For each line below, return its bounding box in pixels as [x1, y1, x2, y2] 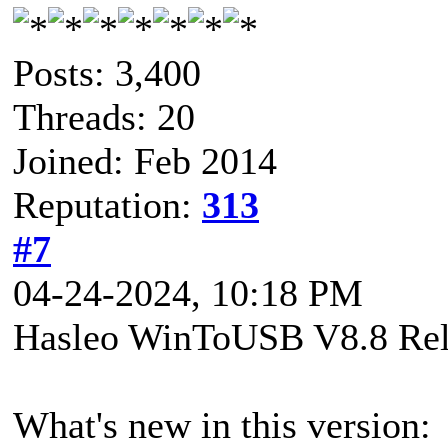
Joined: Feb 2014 [13, 139, 277, 182]
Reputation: [13, 183, 202, 226]
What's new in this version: [13, 403, 431, 446]
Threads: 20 [13, 95, 195, 138]
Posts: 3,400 [13, 51, 201, 94]
